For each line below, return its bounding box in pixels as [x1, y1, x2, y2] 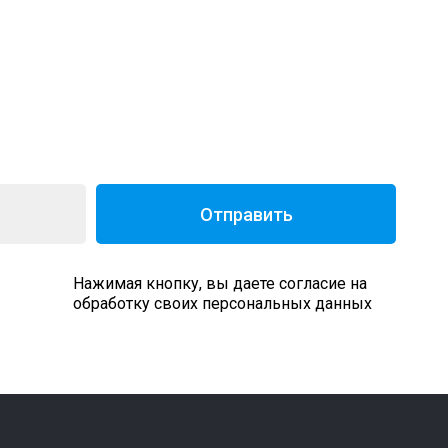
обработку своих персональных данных [73, 294, 372, 313]
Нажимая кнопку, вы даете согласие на [73, 274, 367, 293]
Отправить [199, 203, 293, 225]
